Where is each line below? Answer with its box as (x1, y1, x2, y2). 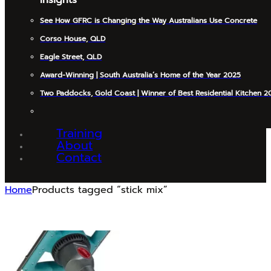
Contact (56, 148, 102, 166)
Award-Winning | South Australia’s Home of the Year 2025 (40, 70, 241, 81)
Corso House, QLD (40, 33, 106, 45)
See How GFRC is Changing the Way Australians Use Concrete (40, 15, 258, 27)
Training (56, 124, 103, 142)
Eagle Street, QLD (40, 51, 102, 63)
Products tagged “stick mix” (32, 181, 168, 197)
